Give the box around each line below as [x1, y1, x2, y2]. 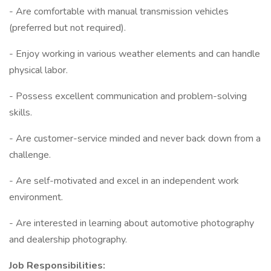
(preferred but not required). [9, 21, 126, 34]
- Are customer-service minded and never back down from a [9, 132, 261, 145]
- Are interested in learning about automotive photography [9, 217, 254, 230]
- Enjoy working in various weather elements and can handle [9, 47, 260, 60]
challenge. [9, 148, 51, 162]
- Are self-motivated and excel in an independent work [9, 174, 239, 188]
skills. [9, 106, 32, 119]
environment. [9, 191, 63, 204]
